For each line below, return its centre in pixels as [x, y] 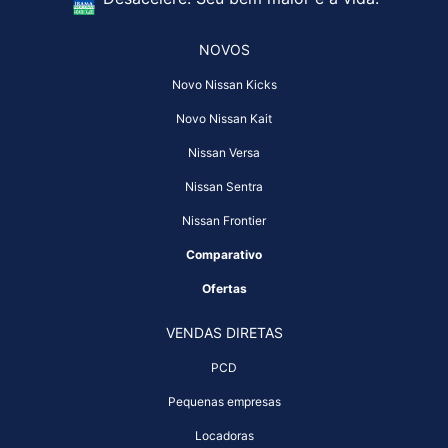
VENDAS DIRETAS [224, 332]
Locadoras [224, 435]
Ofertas [224, 288]
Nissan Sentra [224, 186]
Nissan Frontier [224, 220]
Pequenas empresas [224, 401]
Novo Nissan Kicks [224, 84]
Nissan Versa [224, 152]
